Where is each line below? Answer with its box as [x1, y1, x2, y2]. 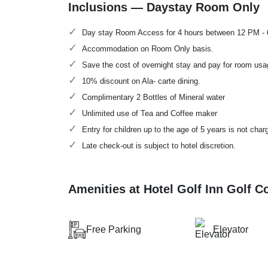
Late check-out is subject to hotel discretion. [82, 141, 238, 150]
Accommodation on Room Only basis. [82, 44, 214, 53]
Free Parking [86, 224, 141, 234]
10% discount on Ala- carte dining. [82, 77, 203, 86]
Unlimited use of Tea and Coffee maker [82, 109, 220, 118]
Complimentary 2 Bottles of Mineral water [82, 93, 227, 102]
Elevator [212, 224, 248, 234]
